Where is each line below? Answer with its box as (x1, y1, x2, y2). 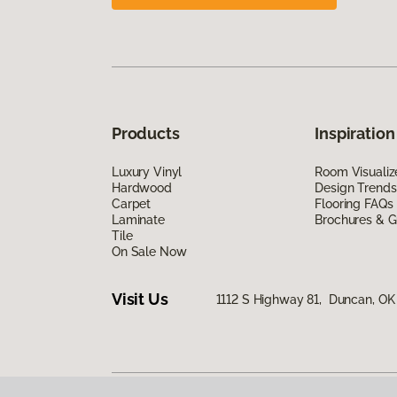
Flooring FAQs (315, 196, 393, 211)
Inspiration (315, 123, 395, 143)
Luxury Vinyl (112, 164, 183, 179)
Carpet (112, 196, 152, 211)
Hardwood (112, 180, 172, 195)
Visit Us (112, 290, 168, 309)
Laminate (112, 212, 165, 227)
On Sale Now (112, 244, 187, 259)
